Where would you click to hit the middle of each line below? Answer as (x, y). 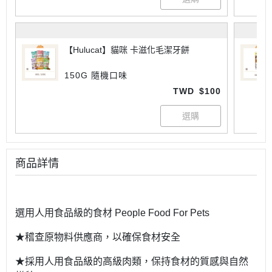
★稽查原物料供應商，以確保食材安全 (98, 237)
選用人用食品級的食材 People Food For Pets (112, 213)
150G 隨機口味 (96, 75)
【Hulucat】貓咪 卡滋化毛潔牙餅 (127, 50)
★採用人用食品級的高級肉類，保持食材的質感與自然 (132, 261)
